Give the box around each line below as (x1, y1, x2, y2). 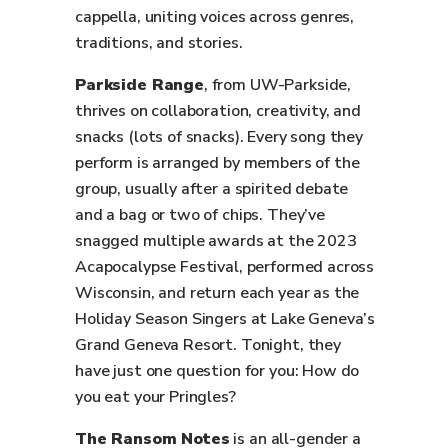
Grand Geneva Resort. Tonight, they (75, 334, 341, 356)
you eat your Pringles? (75, 386, 236, 408)
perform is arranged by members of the (75, 152, 360, 174)
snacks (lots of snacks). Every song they (75, 126, 364, 148)
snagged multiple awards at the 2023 (75, 230, 357, 252)
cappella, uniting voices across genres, (75, 6, 355, 28)
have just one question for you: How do (75, 360, 360, 382)
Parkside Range (75, 74, 204, 96)
